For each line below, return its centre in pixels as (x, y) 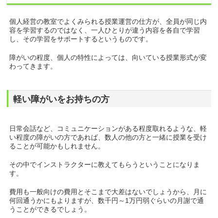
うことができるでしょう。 (50, 209)
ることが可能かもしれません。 (57, 146)
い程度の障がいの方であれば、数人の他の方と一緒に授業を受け (108, 137)
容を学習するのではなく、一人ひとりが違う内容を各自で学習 (105, 30)
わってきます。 (33, 66)
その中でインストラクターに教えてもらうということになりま (105, 165)
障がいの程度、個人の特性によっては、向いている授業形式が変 (108, 58)
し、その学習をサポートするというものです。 (81, 39)
